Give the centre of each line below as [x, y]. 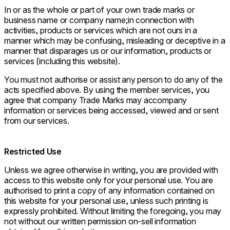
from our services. [37, 121]
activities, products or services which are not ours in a [101, 31]
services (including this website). [62, 61]
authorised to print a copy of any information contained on [109, 191]
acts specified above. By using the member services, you [107, 90]
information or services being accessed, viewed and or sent [111, 111]
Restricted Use [33, 152]
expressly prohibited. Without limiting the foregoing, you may [113, 211]
